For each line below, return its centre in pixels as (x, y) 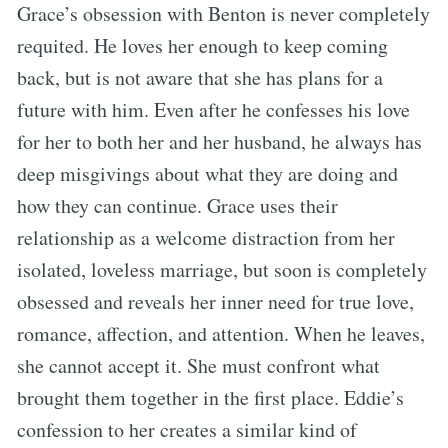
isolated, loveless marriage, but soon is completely (222, 269)
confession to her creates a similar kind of (187, 429)
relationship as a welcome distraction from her (206, 237)
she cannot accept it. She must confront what (198, 365)
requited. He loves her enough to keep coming (202, 45)
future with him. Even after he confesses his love (213, 109)
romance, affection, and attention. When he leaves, (221, 333)
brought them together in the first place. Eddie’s (210, 397)
